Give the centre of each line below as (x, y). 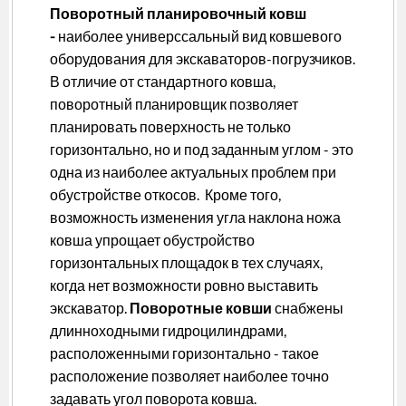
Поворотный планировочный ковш (178, 14)
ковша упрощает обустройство (152, 240)
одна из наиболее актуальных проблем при (193, 172)
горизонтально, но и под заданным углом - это (202, 150)
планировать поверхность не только (170, 127)
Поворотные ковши (201, 308)
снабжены (308, 308)
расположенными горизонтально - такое (184, 353)
